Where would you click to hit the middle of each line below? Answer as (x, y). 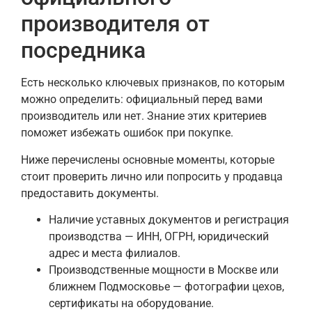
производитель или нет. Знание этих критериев (144, 116)
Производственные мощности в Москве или (164, 270)
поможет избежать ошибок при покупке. (127, 133)
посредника (83, 50)
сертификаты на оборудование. (131, 303)
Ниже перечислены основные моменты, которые (148, 159)
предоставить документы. (90, 193)
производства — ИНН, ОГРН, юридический (159, 236)
